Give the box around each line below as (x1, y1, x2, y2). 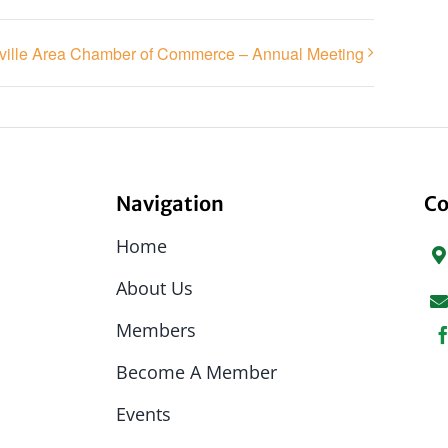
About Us (116, 275, 194, 300)
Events (116, 401, 172, 426)
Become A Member (116, 359, 278, 384)
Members (116, 317, 197, 342)
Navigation (116, 190, 225, 216)
